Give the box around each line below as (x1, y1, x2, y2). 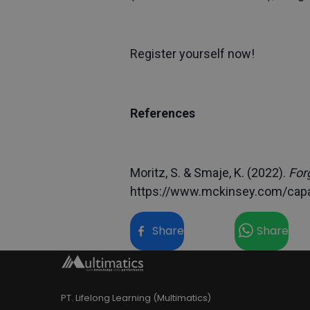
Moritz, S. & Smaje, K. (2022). (130, 165, 289, 180)
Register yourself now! (130, 46, 255, 61)
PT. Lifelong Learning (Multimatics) (61, 291, 211, 304)
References (130, 105, 195, 120)
